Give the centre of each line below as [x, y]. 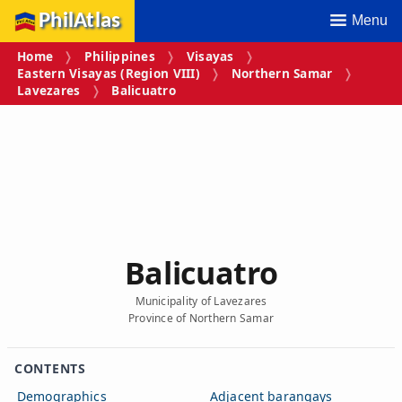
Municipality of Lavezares [201, 301]
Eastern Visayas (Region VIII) [109, 74]
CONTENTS [50, 368]
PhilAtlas [80, 21]
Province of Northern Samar [201, 318]
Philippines [119, 57]
